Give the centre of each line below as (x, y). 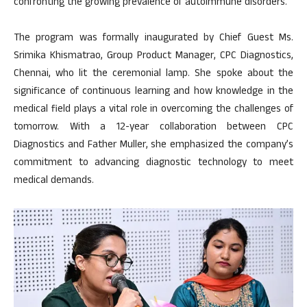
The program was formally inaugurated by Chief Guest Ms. (153, 38)
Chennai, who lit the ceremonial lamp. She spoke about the (153, 74)
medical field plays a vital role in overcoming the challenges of (153, 110)
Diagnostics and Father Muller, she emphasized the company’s (153, 145)
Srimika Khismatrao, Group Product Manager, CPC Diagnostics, (153, 56)
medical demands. (54, 181)
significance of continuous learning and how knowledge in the (153, 92)
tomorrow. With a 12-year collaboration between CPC (153, 127)
